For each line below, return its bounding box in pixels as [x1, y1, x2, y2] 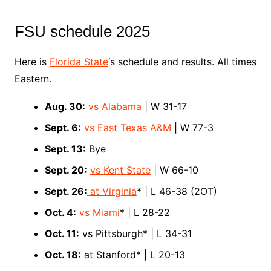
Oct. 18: [44, 249, 81, 261]
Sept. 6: [44, 122, 81, 134]
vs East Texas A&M [83, 122, 171, 134]
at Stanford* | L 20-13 [80, 249, 185, 261]
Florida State [49, 56, 108, 68]
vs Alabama [88, 100, 142, 113]
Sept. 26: [44, 185, 87, 197]
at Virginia [87, 185, 137, 197]
